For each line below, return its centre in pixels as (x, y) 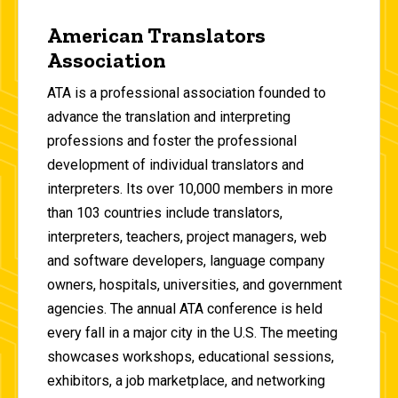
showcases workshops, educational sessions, (191, 356)
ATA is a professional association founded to (187, 92)
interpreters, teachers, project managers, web (187, 236)
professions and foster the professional (172, 140)
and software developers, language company (186, 260)
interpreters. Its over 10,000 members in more (190, 188)
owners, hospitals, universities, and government (195, 284)
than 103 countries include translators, (165, 212)
